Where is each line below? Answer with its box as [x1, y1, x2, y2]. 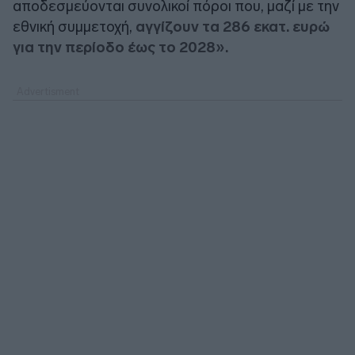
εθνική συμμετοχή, [13, 17, 136, 36]
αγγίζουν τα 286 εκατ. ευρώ [136, 17, 330, 36]
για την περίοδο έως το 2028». [13, 37, 228, 56]
